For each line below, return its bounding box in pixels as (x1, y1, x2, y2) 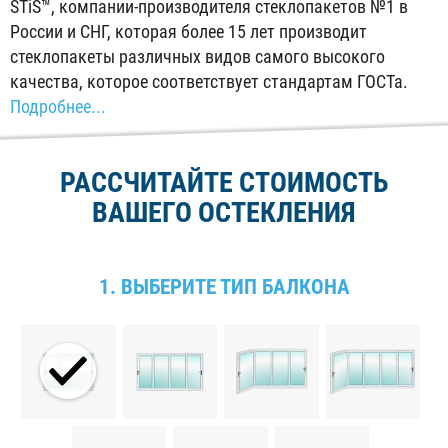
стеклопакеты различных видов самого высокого (10, 47, 386, 68)
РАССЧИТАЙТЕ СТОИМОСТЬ (60, 165, 388, 199)
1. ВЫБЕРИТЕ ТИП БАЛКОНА (98, 275, 350, 300)
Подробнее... (10, 97, 107, 118)
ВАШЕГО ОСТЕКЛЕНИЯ (92, 195, 356, 229)
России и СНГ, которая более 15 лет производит (10, 22, 368, 43)
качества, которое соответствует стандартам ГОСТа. (10, 72, 409, 93)
